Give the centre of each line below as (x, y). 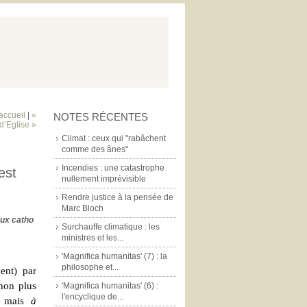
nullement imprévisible (104, 179)
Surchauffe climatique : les (111, 227)
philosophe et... (90, 267)
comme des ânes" (95, 149)
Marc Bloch (83, 208)
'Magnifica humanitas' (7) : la (114, 256)
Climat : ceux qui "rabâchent (114, 138)
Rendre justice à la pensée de (118, 197)
